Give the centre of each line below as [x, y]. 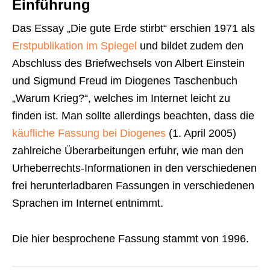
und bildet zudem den [190, 46]
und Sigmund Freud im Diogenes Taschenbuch [125, 80]
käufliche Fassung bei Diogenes [89, 133]
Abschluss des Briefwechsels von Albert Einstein [128, 63]
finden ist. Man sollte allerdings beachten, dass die [133, 115]
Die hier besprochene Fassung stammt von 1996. [130, 238]
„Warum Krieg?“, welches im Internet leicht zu [121, 98]
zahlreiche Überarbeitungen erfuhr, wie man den [128, 150]
